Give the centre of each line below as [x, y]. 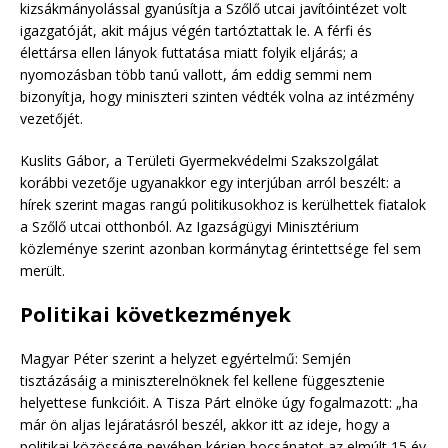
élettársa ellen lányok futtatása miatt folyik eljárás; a [189, 52]
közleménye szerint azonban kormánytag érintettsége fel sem [220, 248]
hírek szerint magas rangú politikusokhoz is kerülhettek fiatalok [223, 204]
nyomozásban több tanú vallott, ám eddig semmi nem [196, 74]
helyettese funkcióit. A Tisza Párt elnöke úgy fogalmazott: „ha [219, 402]
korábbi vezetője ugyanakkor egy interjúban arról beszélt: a [210, 182]
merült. [42, 270]
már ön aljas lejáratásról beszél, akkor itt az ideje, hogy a [205, 424]
